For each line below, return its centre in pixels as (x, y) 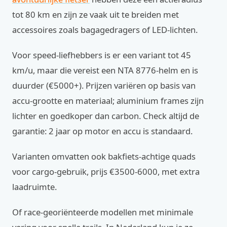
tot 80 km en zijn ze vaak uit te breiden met (96, 14)
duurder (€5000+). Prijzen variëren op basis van (104, 85)
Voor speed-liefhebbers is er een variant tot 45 (102, 55)
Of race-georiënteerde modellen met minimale (103, 212)
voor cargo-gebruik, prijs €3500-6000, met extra (106, 172)
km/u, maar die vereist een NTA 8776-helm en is (105, 70)
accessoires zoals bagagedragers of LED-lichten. (105, 30)
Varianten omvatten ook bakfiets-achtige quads (104, 156)
